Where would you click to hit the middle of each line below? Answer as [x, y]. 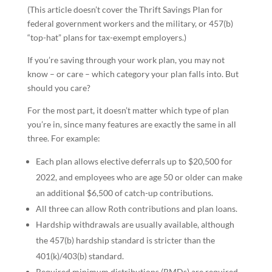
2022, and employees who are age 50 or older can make [139, 177]
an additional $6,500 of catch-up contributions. [124, 193]
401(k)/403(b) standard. [80, 256]
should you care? [59, 88]
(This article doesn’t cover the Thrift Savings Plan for [125, 9]
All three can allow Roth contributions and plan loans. [136, 209]
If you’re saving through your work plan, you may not [126, 60]
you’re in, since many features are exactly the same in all [131, 124]
